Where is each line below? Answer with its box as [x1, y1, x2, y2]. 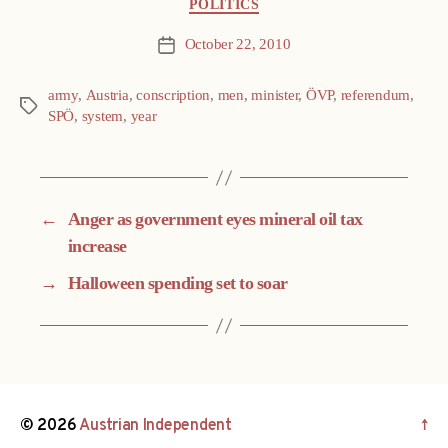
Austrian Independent [79, 416, 232, 437]
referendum [340, 86, 411, 106]
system [81, 107, 124, 127]
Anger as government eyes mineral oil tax [67, 208, 363, 232]
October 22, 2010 [184, 35, 291, 55]
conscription [136, 86, 211, 106]
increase [67, 235, 127, 259]
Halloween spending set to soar [67, 272, 288, 296]
